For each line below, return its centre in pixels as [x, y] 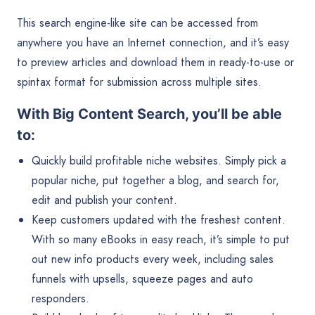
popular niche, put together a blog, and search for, [155, 180]
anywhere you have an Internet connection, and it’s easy [153, 42]
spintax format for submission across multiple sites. [139, 82]
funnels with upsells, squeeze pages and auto [142, 278]
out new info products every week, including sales [152, 259]
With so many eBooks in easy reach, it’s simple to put [160, 239]
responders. [60, 298]
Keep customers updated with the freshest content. [158, 219]
